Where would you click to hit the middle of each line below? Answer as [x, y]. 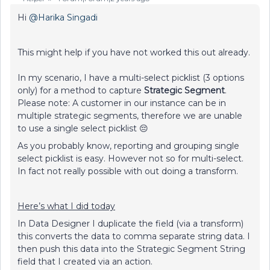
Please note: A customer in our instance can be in [122, 103]
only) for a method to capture [81, 90]
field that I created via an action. [85, 262]
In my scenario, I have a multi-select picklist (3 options [131, 78]
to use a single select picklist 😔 [83, 128]
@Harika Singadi [63, 17]
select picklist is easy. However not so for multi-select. [130, 159]
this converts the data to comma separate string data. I [134, 236]
